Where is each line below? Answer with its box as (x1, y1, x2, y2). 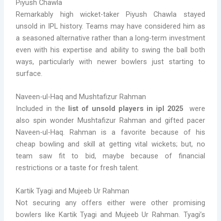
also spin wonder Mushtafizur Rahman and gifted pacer (16, 115, 205, 125)
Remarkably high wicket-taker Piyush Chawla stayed (16, 9, 205, 19)
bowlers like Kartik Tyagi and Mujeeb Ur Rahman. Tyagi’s (16, 210, 205, 220)
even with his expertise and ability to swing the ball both (16, 45, 205, 54)
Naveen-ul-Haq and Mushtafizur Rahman (16, 92, 147, 101)
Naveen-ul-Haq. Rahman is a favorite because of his (16, 127, 205, 137)
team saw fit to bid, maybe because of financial (16, 151, 205, 160)
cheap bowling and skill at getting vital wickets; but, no (16, 139, 205, 148)
